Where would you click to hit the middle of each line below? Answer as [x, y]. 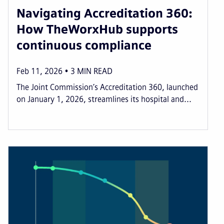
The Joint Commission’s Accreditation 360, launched [107, 87]
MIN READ [95, 71]
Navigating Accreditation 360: [104, 13]
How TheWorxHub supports [97, 29]
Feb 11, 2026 [39, 71]
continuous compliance [84, 45]
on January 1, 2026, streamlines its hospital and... [104, 99]
